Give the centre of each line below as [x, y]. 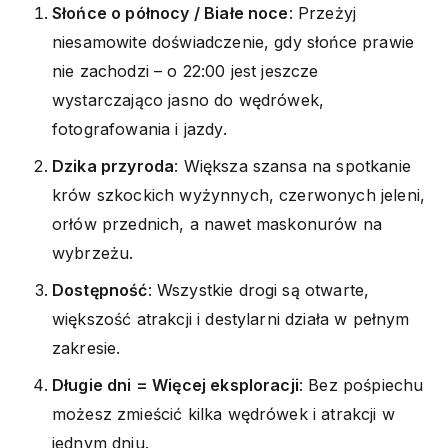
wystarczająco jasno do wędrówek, [188, 99]
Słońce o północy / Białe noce [170, 12]
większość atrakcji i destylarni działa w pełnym [231, 318]
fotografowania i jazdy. [139, 128]
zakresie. [86, 347]
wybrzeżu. [93, 252]
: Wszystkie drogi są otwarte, [258, 289]
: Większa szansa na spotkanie [292, 165]
